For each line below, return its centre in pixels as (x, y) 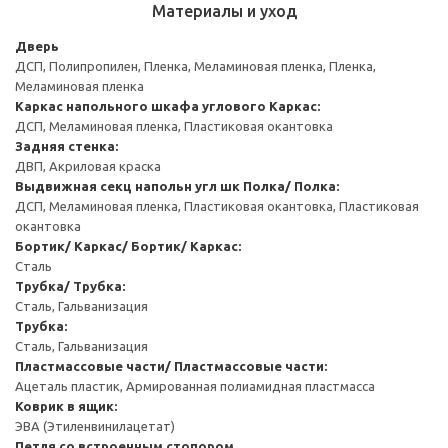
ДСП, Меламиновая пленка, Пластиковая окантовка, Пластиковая (217, 205)
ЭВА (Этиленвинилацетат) (95, 425)
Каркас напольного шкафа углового (140, 105)
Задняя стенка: (66, 145)
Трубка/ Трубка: (70, 285)
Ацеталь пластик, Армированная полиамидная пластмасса (195, 385)
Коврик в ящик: (66, 405)
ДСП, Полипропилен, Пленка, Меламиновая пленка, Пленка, (195, 65)
